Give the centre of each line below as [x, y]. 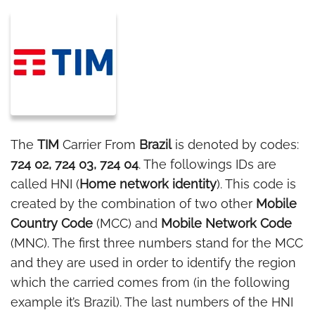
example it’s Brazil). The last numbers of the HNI [152, 302]
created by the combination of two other [133, 204]
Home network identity [148, 184]
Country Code [52, 223]
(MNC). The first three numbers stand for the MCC [157, 243]
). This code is [256, 184]
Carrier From [97, 144]
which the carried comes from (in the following [150, 282]
